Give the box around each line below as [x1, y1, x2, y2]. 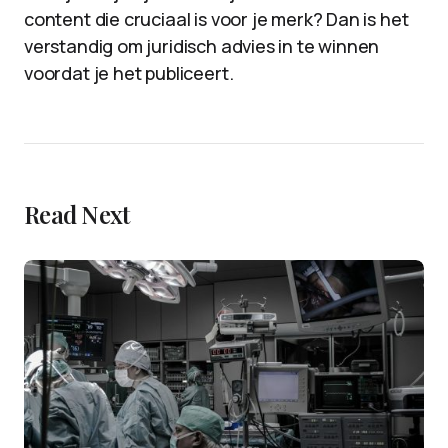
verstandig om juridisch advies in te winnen [24, 34, 380, 58]
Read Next [24, 198, 130, 230]
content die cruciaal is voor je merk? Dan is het [24, 7, 409, 31]
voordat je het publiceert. [24, 61, 234, 85]
